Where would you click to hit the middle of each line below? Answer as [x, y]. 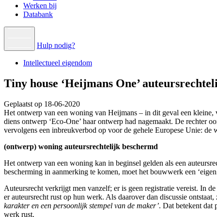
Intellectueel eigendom [58, 62]
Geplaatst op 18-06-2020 [42, 104]
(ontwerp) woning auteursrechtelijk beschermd [81, 146]
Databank [38, 14]
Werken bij [40, 5]
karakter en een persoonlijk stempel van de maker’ [81, 205]
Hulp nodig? [56, 45]
